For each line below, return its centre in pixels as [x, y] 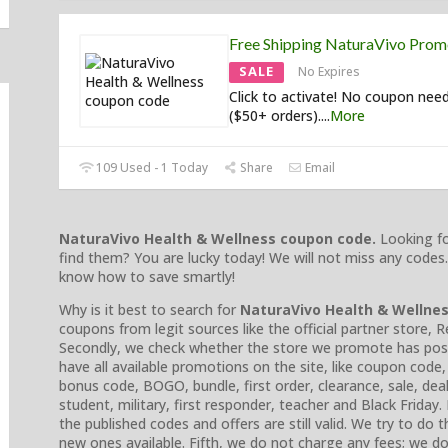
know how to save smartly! [147, 277]
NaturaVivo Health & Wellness [167, 239]
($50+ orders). [275, 116]
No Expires [329, 72]
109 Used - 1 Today [151, 168]
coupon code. [326, 239]
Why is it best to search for [149, 310]
